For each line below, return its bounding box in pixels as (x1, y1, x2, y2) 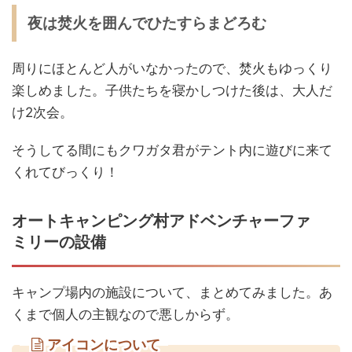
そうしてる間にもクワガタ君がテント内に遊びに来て (12, 141, 332, 158)
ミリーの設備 (12, 232, 106, 251)
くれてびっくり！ (12, 163, 119, 180)
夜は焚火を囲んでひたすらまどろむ (27, 13, 266, 32)
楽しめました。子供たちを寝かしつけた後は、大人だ (12, 82, 332, 98)
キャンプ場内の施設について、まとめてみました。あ (12, 284, 332, 300)
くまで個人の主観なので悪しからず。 (12, 306, 239, 322)
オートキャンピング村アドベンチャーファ (12, 211, 310, 230)
